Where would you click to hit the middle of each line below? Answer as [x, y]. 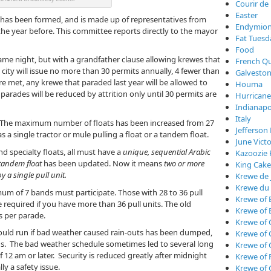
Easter [247, 15]
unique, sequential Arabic [167, 152]
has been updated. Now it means [103, 163]
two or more [184, 163]
